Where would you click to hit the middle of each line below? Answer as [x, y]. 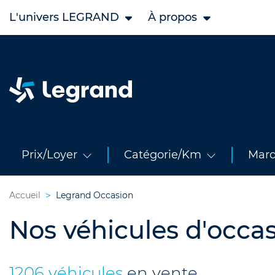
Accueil [25, 195]
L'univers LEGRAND [64, 17]
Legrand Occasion [95, 195]
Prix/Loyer [49, 155]
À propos [173, 17]
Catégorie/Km [163, 155]
